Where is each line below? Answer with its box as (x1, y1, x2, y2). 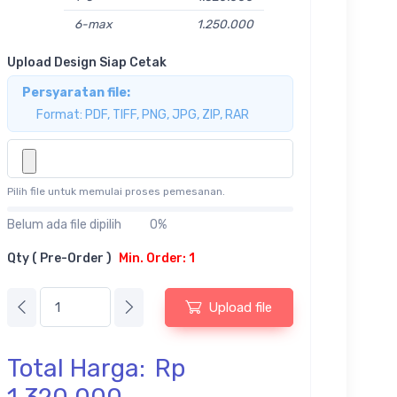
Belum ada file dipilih (6, 217, 121, 233)
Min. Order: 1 (118, 251, 195, 267)
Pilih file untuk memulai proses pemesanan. (6, 185, 225, 198)
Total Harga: (6, 353, 152, 383)
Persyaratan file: (21, 84, 130, 100)
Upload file (208, 299, 273, 315)
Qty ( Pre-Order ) (6, 251, 112, 267)
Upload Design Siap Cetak (6, 54, 167, 70)
